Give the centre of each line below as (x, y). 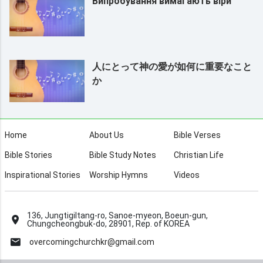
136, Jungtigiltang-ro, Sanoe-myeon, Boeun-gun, (117, 215)
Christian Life (198, 155)
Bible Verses (197, 135)
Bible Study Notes (123, 155)
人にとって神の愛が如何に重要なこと (172, 66)
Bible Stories (29, 155)
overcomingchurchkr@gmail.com (92, 242)
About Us (107, 135)
